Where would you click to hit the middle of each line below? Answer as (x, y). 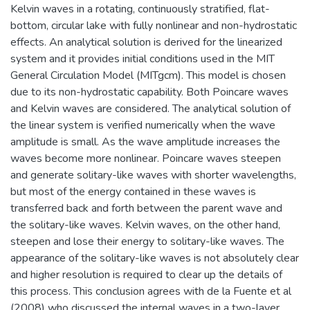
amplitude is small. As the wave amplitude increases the (145, 142)
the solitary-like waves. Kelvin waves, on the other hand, (145, 225)
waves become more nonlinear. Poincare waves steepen (146, 158)
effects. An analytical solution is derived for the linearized (146, 42)
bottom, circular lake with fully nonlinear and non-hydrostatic (154, 25)
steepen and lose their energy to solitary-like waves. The (147, 241)
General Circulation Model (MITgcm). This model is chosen (148, 75)
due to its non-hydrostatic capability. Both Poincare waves (149, 92)
